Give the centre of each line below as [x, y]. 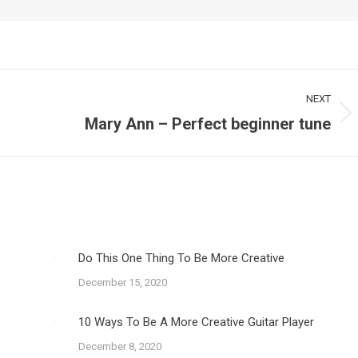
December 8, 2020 [119, 346]
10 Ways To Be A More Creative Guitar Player [196, 322]
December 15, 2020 [122, 282]
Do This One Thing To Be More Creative [181, 258]
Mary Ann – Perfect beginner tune [208, 124]
